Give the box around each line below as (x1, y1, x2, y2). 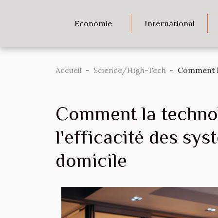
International (144, 18, 195, 28)
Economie (74, 18, 112, 28)
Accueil (55, 65, 82, 75)
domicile (55, 149, 127, 171)
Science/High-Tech (93, 65, 166, 75)
